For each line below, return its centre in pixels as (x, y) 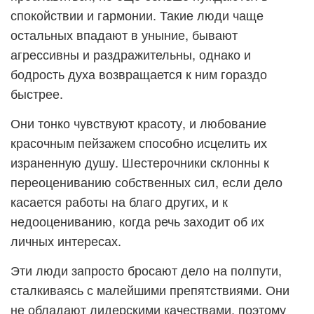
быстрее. (37, 93)
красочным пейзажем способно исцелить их (139, 142)
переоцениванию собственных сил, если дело (146, 182)
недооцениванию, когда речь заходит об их (137, 221)
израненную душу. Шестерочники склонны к (140, 162)
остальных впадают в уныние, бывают (124, 34)
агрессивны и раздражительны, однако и (131, 54)
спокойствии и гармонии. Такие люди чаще (137, 15)
